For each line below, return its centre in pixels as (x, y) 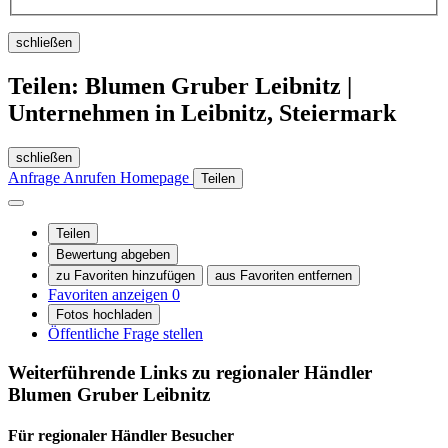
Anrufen (91, 178)
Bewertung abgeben (113, 255)
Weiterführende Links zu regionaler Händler (190, 372)
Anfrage (35, 178)
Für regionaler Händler (89, 436)
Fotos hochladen (104, 315)
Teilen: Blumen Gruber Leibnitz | (180, 86)
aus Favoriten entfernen (283, 276)
